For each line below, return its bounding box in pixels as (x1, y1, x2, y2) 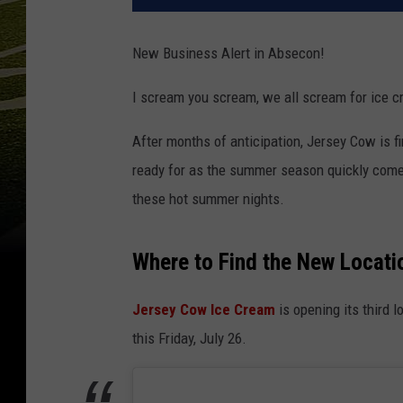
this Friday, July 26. (132, 329, 246, 348)
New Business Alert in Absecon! (132, 44, 325, 63)
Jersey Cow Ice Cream (132, 300, 275, 319)
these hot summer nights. (132, 190, 284, 209)
